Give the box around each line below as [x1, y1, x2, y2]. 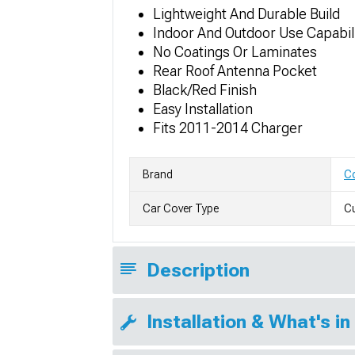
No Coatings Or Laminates [153, 44, 317, 61]
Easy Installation [153, 101, 253, 118]
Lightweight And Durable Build [153, 6, 340, 23]
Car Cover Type [143, 202, 219, 216]
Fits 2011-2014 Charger [153, 120, 303, 137]
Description [147, 259, 250, 282]
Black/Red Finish [153, 82, 257, 99]
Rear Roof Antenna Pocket [153, 63, 317, 80]
